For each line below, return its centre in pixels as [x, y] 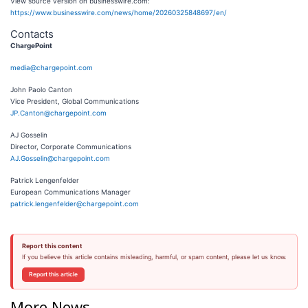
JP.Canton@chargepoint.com [58, 112]
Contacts [32, 34]
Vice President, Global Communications [75, 101]
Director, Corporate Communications [71, 146]
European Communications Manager [70, 191]
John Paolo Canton [41, 89]
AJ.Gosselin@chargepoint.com [60, 158]
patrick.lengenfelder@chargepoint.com [75, 203]
